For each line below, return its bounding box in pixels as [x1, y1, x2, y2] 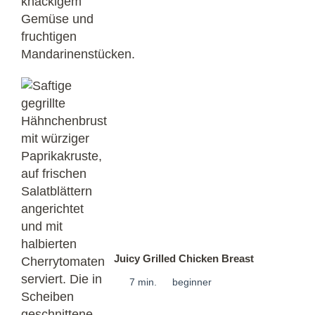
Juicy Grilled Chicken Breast [114, 252, 255, 265]
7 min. [129, 276, 157, 288]
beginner [172, 276, 212, 288]
